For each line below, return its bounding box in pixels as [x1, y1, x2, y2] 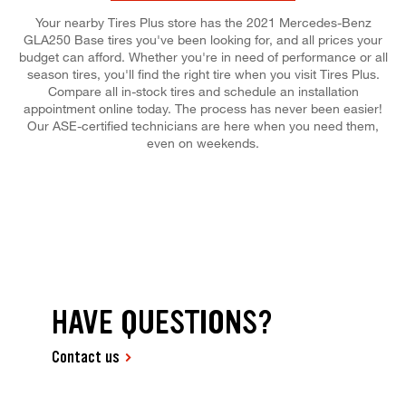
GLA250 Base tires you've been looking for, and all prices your [24, 31, 382, 47]
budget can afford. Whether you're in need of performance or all [18, 48, 388, 64]
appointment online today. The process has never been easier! [24, 100, 382, 116]
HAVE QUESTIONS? [52, 301, 274, 344]
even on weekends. [147, 134, 259, 150]
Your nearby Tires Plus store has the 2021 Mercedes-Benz [34, 14, 372, 30]
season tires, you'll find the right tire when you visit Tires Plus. [26, 65, 380, 82]
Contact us [52, 346, 121, 369]
